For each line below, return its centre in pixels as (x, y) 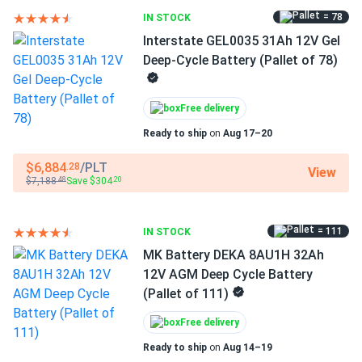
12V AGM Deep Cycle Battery (228, 274)
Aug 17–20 (248, 133)
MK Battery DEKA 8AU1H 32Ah (234, 255)
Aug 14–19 (248, 347)
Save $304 (89, 181)
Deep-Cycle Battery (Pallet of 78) (240, 60)
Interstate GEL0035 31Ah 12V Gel (242, 41)
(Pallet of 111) (186, 294)
